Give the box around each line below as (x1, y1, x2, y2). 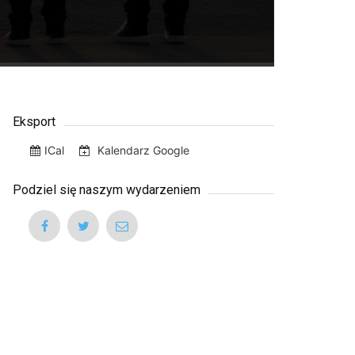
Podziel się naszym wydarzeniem (13, 181, 200, 197)
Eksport (13, 113, 55, 129)
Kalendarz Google (94, 143, 189, 157)
